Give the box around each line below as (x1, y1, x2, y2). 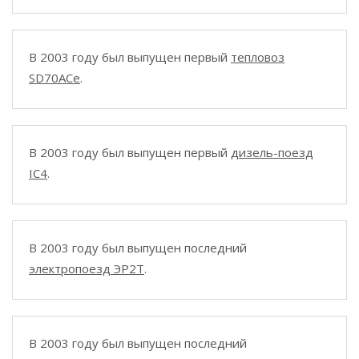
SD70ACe (29, 70, 80, 86)
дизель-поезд (231, 144, 313, 160)
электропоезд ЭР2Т (29, 260, 144, 276)
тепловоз (231, 49, 284, 65)
